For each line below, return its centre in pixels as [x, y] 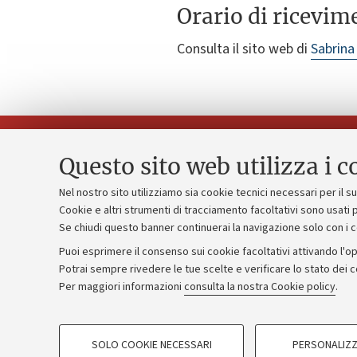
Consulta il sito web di [244, 49]
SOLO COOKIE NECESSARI [151, 345]
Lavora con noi [72, 265]
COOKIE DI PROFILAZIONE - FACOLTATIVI [175, 330]
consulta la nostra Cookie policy [260, 287]
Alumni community [84, 291]
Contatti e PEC [73, 213]
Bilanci [306, 235]
